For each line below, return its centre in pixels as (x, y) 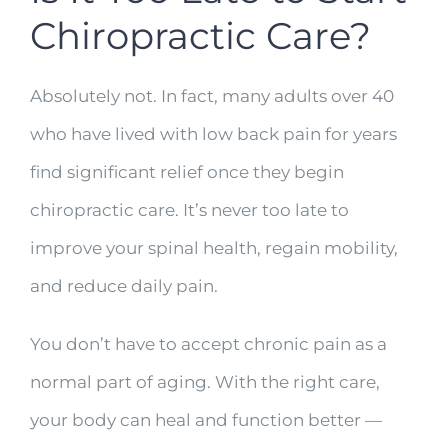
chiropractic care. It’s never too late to (189, 210)
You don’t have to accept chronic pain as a (208, 344)
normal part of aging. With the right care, (204, 382)
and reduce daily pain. (123, 286)
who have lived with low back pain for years (213, 134)
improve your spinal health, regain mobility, (213, 248)
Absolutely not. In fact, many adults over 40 (211, 96)
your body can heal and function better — (205, 420)
